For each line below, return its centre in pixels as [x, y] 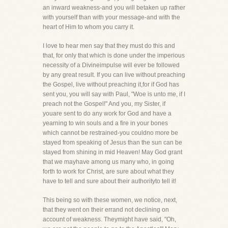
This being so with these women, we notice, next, [110, 200]
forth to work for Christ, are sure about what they [108, 172]
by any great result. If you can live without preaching [114, 75]
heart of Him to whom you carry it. [89, 27]
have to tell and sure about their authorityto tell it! [109, 181]
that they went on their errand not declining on [106, 210]
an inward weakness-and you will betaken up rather [114, 8]
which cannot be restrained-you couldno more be [110, 133]
